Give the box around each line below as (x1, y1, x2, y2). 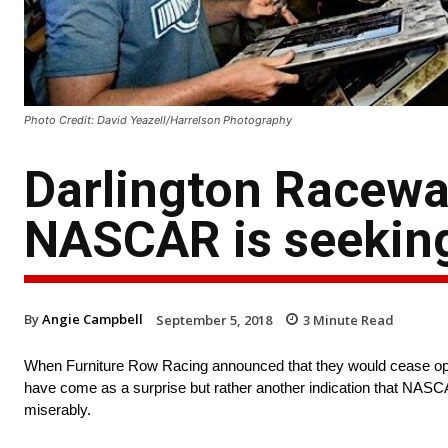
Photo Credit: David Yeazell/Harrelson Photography (24, 112, 292, 127)
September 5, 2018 (156, 310, 272, 329)
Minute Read (310, 310, 394, 329)
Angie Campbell (42, 309, 143, 328)
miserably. (24, 401, 91, 419)
